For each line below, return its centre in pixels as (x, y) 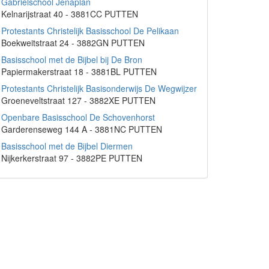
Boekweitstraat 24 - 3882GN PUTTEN (73, 43)
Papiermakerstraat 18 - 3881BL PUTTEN (79, 71)
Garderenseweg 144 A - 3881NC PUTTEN (82, 129)
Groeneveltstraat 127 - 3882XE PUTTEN (78, 100)
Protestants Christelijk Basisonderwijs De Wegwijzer (99, 88)
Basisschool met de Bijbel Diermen (67, 146)
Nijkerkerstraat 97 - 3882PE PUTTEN (72, 158)
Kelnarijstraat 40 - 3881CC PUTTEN (70, 14)
